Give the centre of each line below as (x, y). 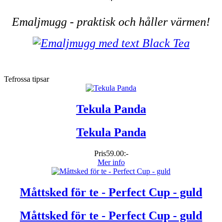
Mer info (111, 162)
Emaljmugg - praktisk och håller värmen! (111, 22)
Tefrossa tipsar (27, 79)
